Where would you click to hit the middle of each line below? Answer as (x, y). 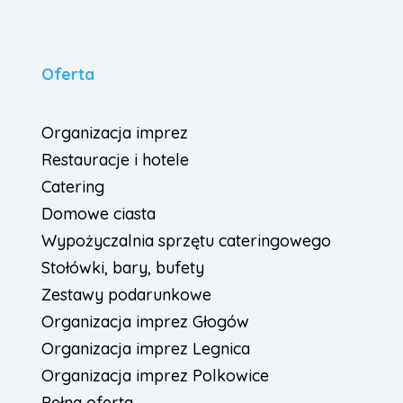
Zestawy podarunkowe (126, 295)
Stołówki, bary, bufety (122, 268)
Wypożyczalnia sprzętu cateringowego (186, 241)
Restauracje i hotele (115, 160)
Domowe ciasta (98, 214)
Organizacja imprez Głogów (145, 322)
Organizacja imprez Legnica (145, 349)
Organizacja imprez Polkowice (155, 376)
